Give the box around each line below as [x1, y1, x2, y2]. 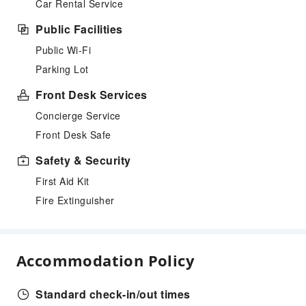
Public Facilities [36, 21, 123, 37]
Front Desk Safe [36, 128, 111, 141]
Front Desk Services [36, 87, 148, 102]
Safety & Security [36, 152, 131, 168]
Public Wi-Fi [36, 43, 91, 57]
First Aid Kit [36, 174, 89, 188]
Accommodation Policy [16, 250, 195, 270]
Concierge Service [36, 109, 121, 122]
